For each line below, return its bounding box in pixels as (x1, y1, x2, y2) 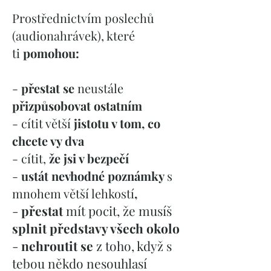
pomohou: (23, 45, 79, 61)
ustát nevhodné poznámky (21, 168, 167, 184)
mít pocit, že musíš (66, 202, 172, 219)
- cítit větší (12, 115, 74, 131)
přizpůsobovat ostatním (12, 97, 142, 114)
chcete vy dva (12, 132, 84, 149)
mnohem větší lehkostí (12, 185, 134, 201)
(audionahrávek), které (12, 27, 135, 44)
